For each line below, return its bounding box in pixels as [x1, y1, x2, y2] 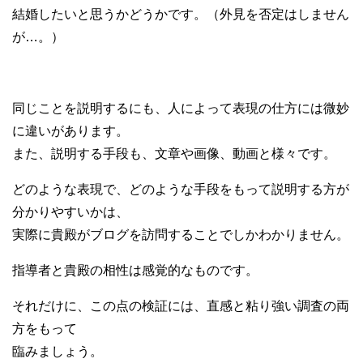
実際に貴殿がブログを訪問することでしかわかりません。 [12, 227, 349, 241]
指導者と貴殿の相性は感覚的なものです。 [12, 263, 258, 277]
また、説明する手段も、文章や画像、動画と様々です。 [12, 146, 336, 160]
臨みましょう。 [12, 344, 103, 358]
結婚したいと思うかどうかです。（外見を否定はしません [12, 6, 349, 21]
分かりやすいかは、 [12, 204, 129, 219]
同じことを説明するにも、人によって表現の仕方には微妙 [12, 100, 349, 115]
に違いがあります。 [12, 123, 129, 138]
